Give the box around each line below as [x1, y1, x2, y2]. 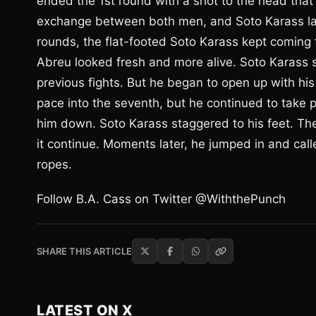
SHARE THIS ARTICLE [37, 245, 132, 257]
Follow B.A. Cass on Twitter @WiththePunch [37, 192, 286, 206]
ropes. [37, 157, 72, 171]
